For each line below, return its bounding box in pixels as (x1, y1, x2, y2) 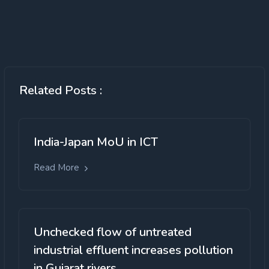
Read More (34, 162, 82, 174)
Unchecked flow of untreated (34, 223, 192, 240)
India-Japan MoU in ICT (34, 134, 158, 151)
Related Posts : (19, 82, 102, 99)
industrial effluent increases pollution (34, 241, 233, 258)
